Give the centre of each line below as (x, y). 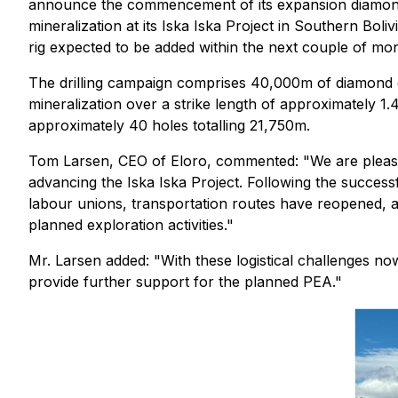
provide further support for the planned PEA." (185, 282)
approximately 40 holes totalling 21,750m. (169, 125)
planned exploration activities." (131, 225)
